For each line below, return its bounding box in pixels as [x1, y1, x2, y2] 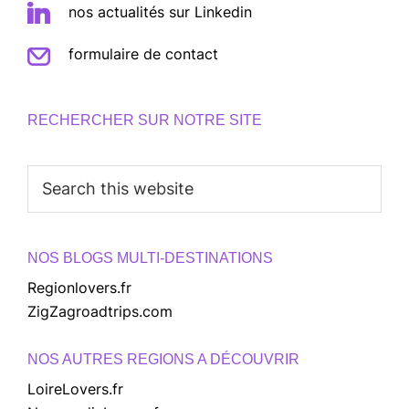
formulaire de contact [68, 44, 218, 63]
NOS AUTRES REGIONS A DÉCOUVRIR [27, 351, 299, 367]
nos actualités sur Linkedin [68, 2, 252, 21]
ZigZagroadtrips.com [27, 301, 173, 320]
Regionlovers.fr [27, 278, 131, 297]
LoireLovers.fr [27, 379, 123, 398]
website [26, 214, 80, 233]
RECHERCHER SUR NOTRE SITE [27, 111, 262, 128]
